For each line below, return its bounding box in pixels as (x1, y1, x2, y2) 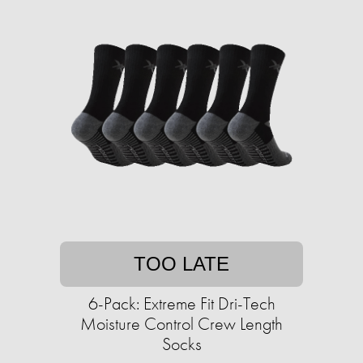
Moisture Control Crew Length (80, 312, 283, 336)
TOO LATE (134, 253, 229, 275)
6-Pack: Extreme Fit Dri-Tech (88, 292, 275, 316)
